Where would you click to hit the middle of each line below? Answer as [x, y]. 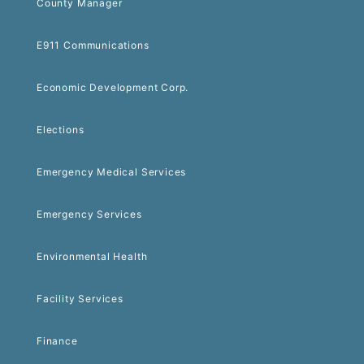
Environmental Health [92, 256]
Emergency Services [89, 214]
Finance [57, 340]
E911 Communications [93, 45]
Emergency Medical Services [112, 171]
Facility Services [80, 298]
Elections [61, 129]
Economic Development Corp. [113, 87]
